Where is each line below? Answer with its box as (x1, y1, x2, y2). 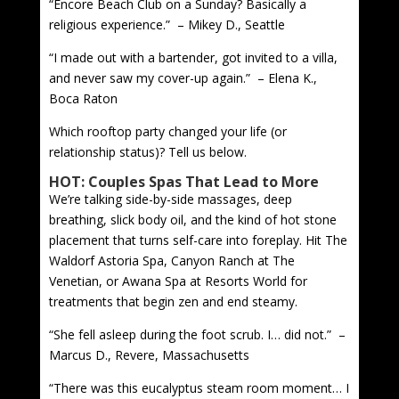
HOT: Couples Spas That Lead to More (48, 171, 319, 191)
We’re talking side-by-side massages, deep (48, 190, 292, 208)
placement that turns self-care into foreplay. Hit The (48, 231, 347, 248)
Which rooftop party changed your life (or (48, 122, 287, 140)
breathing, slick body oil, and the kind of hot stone (48, 210, 337, 228)
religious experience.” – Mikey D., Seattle (48, 15, 285, 33)
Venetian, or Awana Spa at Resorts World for (48, 272, 307, 289)
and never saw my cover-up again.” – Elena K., (48, 69, 317, 86)
